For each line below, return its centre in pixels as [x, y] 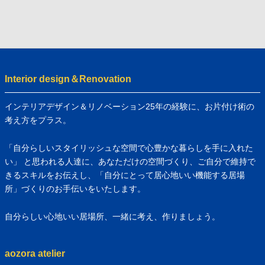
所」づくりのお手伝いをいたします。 [75, 188]
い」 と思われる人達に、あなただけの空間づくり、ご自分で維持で [130, 161]
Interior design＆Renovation [68, 79]
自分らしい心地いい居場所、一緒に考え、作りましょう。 [112, 216]
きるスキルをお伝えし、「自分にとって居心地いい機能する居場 [125, 175]
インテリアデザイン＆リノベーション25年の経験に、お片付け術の [130, 106]
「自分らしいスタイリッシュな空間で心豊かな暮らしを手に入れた [129, 148]
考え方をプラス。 [38, 120]
